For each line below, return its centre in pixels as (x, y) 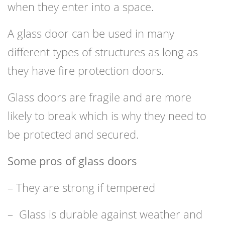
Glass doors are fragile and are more (99, 97)
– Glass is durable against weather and (105, 214)
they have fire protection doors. (86, 71)
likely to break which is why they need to (107, 116)
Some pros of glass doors (72, 161)
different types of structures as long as (103, 52)
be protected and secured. (73, 134)
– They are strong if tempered (81, 188)
